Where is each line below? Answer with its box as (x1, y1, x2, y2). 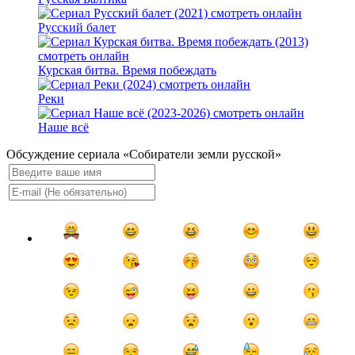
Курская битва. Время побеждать (38, 63, 216, 78)
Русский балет (38, 21, 116, 35)
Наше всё (38, 120, 89, 135)
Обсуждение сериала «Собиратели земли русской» (6, 147, 281, 162)
